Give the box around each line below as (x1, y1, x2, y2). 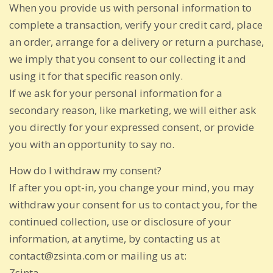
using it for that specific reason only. (9, 68, 183, 83)
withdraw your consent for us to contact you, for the (9, 197, 257, 211)
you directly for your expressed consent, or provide (9, 119, 254, 134)
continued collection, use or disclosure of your (9, 214, 231, 229)
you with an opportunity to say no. (9, 136, 174, 151)
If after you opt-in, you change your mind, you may (9, 180, 254, 194)
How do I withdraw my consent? (9, 163, 161, 177)
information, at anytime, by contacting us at (9, 231, 220, 246)
